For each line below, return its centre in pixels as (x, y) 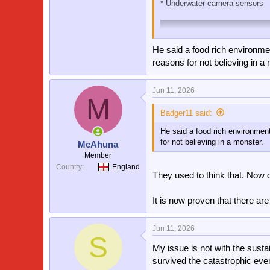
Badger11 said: (186, 113)
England (126, 167)
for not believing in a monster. (212, 142)
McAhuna (98, 144)
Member (98, 155)
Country (69, 167)
